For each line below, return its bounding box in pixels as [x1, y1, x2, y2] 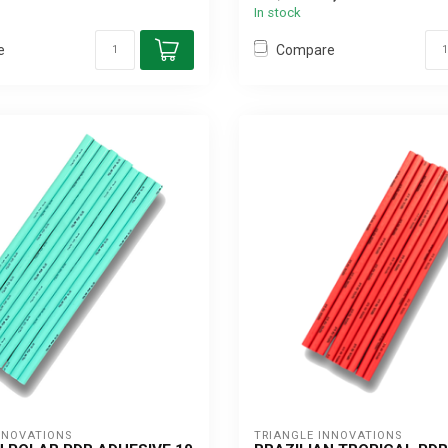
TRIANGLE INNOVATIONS [254, 429, 402, 442]
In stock [254, 5, 301, 20]
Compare [276, 41, 335, 58]
